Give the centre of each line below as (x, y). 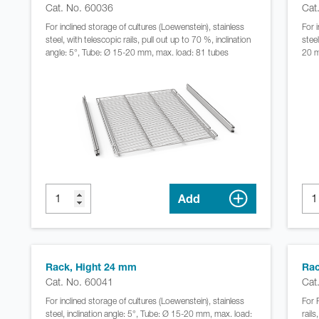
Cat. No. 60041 (79, 281)
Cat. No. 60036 (79, 8)
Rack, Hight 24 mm (91, 266)
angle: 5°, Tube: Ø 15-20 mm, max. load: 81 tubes (137, 53)
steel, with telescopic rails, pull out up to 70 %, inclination (148, 40)
